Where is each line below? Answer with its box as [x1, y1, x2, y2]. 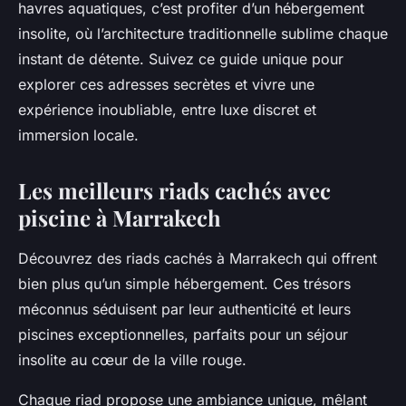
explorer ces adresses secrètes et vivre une [18, 75, 314, 94]
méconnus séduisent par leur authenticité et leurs [18, 300, 351, 319]
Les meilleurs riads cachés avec [18, 176, 331, 206]
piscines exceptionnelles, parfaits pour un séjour [18, 325, 348, 344]
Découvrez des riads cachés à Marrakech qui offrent [18, 249, 377, 268]
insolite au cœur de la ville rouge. [18, 351, 246, 370]
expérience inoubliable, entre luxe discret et [18, 101, 316, 120]
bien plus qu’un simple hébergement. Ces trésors [18, 275, 351, 294]
